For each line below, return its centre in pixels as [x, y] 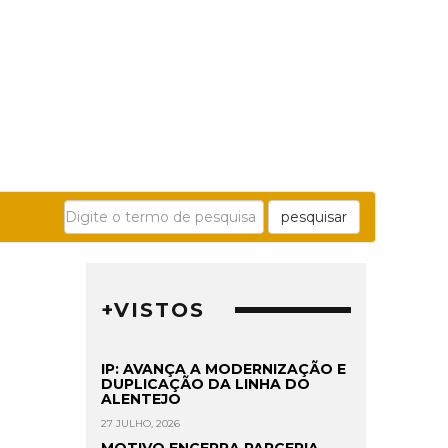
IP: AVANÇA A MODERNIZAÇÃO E [223, 369]
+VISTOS [153, 310]
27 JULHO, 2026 [140, 424]
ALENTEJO [141, 399]
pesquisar [314, 217]
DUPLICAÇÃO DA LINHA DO [205, 384]
